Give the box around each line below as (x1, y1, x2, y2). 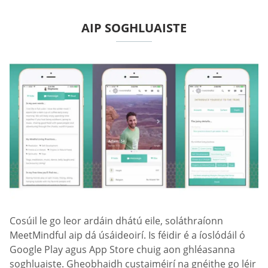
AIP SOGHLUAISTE (81, 19, 187, 36)
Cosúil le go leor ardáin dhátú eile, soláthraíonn (10, 214, 223, 228)
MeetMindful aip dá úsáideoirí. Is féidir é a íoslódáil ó (10, 229, 245, 242)
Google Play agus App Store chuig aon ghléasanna (10, 243, 235, 257)
